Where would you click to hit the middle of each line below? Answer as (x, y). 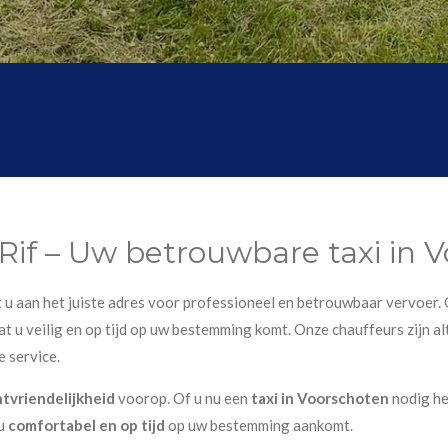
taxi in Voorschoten (321, 398)
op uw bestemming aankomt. (259, 425)
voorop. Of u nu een (183, 398)
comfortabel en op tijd (86, 425)
